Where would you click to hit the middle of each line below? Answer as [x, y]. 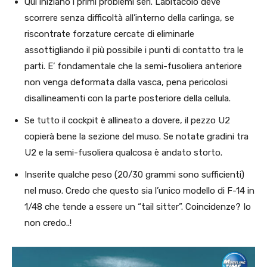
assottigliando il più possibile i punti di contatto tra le [134, 50]
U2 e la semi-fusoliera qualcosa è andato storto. [123, 152]
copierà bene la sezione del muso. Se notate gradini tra [136, 136]
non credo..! [48, 223]
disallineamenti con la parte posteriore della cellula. [128, 98]
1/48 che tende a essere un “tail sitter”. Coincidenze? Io [138, 207]
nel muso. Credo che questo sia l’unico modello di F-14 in [139, 190]
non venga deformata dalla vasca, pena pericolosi [126, 82]
